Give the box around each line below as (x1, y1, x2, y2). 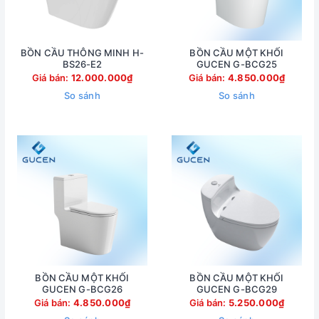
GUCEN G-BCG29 (196, 283, 278, 295)
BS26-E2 (62, 58, 103, 70)
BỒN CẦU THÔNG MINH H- (21, 47, 144, 58)
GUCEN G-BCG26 (41, 283, 123, 295)
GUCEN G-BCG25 (196, 58, 278, 70)
